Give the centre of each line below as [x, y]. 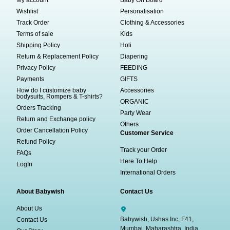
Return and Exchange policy [56, 119]
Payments [31, 79]
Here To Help [139, 161]
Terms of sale [35, 34]
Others [129, 124]
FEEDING [134, 68]
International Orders [148, 173]
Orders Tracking [39, 108]
